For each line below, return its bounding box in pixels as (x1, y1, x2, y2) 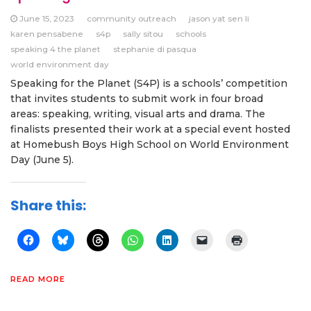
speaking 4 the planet (10, 44, 101, 55)
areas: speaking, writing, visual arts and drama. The (10, 108, 265, 121)
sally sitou (123, 28, 163, 40)
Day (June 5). (10, 153, 74, 167)
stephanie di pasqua (113, 44, 196, 55)
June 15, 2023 (19, 13, 74, 24)
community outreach (87, 13, 176, 24)
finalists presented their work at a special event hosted (10, 123, 290, 136)
